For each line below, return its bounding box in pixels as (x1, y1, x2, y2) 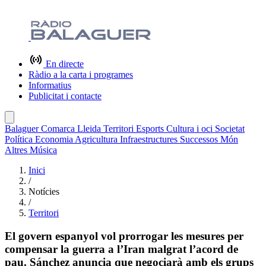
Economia (35, 134, 75, 144)
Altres (5, 145, 30, 155)
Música (30, 145, 57, 155)
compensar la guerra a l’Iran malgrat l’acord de (5, 242, 238, 255)
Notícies (28, 186, 59, 197)
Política (5, 134, 35, 144)
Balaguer (5, 123, 41, 134)
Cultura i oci (166, 123, 215, 134)
